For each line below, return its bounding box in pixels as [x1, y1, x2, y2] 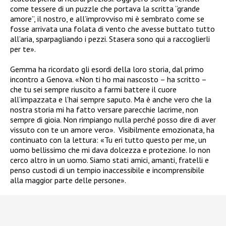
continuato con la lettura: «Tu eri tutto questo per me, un [10, 134, 206, 145]
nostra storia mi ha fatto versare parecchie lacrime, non [10, 104, 198, 115]
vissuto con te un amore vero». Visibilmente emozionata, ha [10, 124, 214, 135]
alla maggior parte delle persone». [10, 175, 126, 185]
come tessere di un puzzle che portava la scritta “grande [10, 3, 200, 14]
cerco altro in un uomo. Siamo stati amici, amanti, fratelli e [10, 154, 209, 165]
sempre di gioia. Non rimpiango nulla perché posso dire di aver [10, 114, 216, 125]
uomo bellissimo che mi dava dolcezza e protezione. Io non [10, 144, 210, 155]
